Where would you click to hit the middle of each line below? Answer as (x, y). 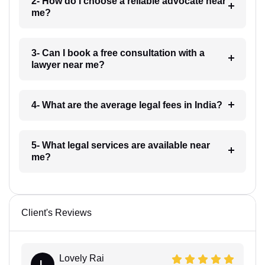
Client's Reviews (56, 212)
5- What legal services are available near (120, 145)
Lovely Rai (82, 258)
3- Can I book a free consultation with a (118, 53)
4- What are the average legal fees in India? (127, 105)
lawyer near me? (68, 64)
